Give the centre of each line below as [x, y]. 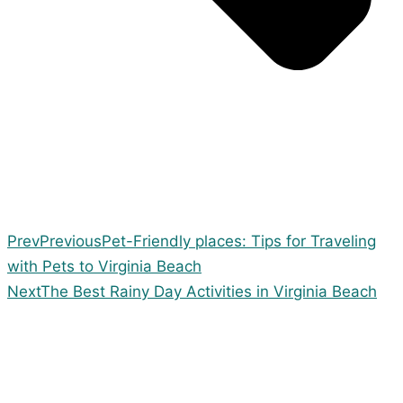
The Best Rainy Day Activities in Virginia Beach [209, 291]
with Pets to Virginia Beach [104, 266]
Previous [71, 241]
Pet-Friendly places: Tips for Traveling [239, 241]
